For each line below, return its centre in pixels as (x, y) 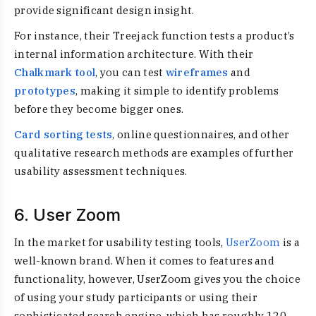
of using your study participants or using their (136, 297)
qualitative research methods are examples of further (154, 153)
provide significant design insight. (104, 10)
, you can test (130, 72)
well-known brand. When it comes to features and (145, 261)
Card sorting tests (63, 134)
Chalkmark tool (55, 72)
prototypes (45, 91)
